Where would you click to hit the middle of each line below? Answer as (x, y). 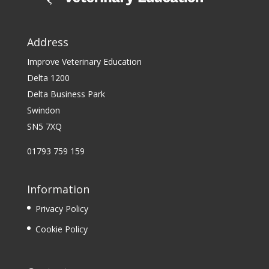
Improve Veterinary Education (84, 62)
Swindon (43, 110)
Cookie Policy (61, 229)
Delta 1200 (48, 78)
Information (58, 189)
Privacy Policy (62, 209)
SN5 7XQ (44, 127)
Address (47, 42)
